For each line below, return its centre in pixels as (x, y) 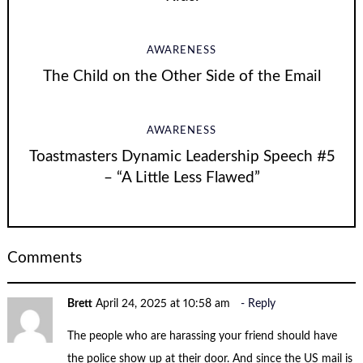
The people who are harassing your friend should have (203, 336)
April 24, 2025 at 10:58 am (163, 304)
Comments (44, 258)
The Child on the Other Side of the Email (181, 76)
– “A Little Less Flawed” (181, 177)
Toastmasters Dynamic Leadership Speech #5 (181, 156)
